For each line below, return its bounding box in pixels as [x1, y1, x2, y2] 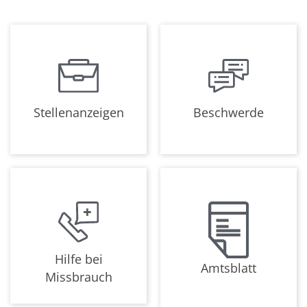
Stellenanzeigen [33, 103, 124, 121]
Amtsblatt [201, 259, 256, 276]
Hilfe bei [54, 250, 103, 267]
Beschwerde [193, 103, 264, 121]
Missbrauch [45, 268, 112, 285]
